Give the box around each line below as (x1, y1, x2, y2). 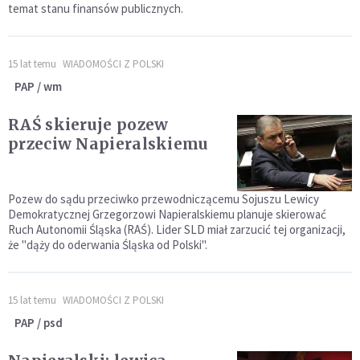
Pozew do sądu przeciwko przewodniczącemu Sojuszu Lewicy (8, 191, 319, 207)
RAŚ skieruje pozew (8, 115, 169, 135)
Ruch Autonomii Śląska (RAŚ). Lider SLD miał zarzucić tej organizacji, (8, 222, 346, 238)
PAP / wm (14, 79, 62, 95)
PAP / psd (14, 315, 63, 331)
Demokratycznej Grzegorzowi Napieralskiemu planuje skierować (8, 207, 326, 223)
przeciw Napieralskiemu (8, 134, 209, 154)
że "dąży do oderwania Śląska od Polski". (8, 237, 207, 253)
